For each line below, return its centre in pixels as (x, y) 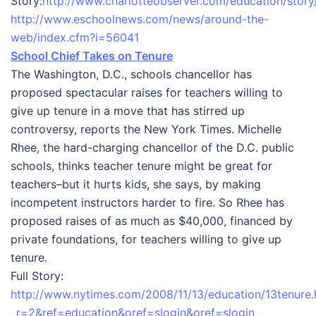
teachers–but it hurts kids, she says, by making (136, 184)
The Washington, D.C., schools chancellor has (131, 74)
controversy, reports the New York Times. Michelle (146, 129)
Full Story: (37, 276)
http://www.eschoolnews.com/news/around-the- (140, 19)
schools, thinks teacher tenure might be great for (141, 166)
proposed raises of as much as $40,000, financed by (152, 221)
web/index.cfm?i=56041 (75, 37)
